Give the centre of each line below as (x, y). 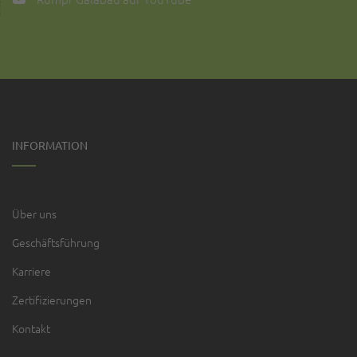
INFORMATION (50, 145)
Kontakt (31, 328)
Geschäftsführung (56, 242)
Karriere (31, 271)
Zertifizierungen (52, 299)
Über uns (34, 213)
